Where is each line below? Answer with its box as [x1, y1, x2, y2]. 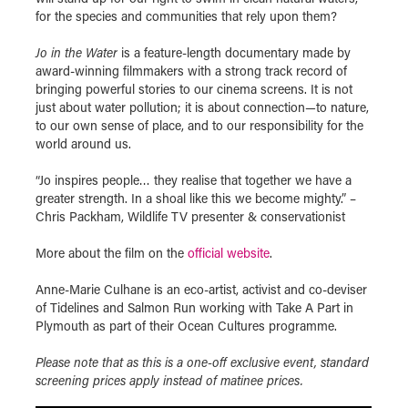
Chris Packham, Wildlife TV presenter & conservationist [36, 208, 345, 225]
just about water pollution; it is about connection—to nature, [36, 98, 369, 116]
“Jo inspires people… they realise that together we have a [36, 171, 352, 189]
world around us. [36, 135, 131, 152]
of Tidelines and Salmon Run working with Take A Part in [36, 299, 353, 316]
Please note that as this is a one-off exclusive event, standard [36, 353, 369, 371]
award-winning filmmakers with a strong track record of [36, 62, 347, 79]
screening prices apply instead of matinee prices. [36, 372, 303, 389]
